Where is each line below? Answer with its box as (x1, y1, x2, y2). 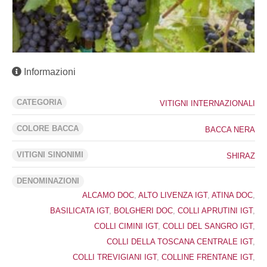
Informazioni (21, 66, 76, 77)
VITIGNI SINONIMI (17, 150, 83, 159)
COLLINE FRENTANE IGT (162, 252, 253, 262)
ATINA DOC (212, 190, 253, 200)
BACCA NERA (205, 125, 255, 134)
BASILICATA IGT (50, 206, 109, 215)
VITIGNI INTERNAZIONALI (160, 98, 255, 108)
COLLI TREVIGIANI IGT (73, 252, 157, 262)
